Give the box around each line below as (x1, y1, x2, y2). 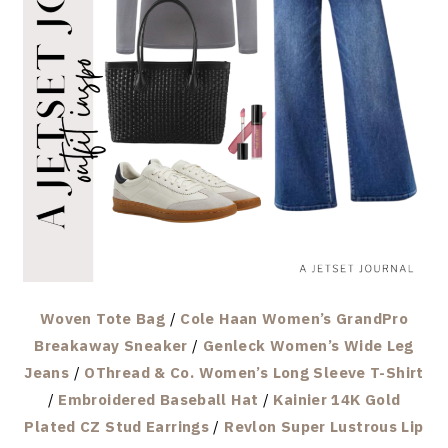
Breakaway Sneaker (34, 335, 188, 355)
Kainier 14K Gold (273, 389, 401, 409)
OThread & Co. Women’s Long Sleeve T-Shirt (84, 362, 424, 382)
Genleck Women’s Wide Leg (202, 335, 414, 355)
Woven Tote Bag (39, 308, 166, 328)
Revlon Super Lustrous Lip (224, 416, 424, 436)
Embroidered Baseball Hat (58, 389, 259, 409)
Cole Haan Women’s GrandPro (180, 308, 409, 328)
